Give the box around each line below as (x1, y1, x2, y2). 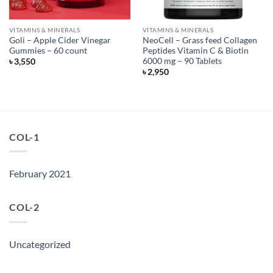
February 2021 (9, 168, 71, 180)
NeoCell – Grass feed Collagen (142, 35, 257, 45)
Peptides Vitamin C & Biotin (142, 45, 249, 55)
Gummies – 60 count (9, 45, 87, 55)
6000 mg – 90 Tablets (142, 55, 222, 66)
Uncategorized (9, 238, 71, 250)
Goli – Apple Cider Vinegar (9, 35, 111, 45)
